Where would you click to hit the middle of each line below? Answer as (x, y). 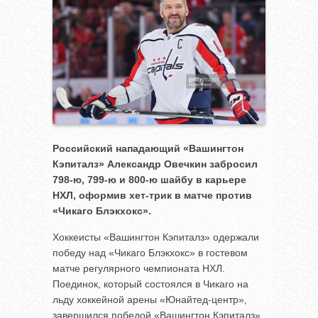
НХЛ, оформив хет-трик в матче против (152, 195)
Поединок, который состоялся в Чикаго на (150, 284)
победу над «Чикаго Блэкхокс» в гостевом (150, 252)
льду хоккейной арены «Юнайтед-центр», (150, 299)
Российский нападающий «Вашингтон (148, 148)
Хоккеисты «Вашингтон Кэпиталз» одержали (156, 237)
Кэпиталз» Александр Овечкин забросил (155, 164)
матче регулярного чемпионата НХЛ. (139, 268)
